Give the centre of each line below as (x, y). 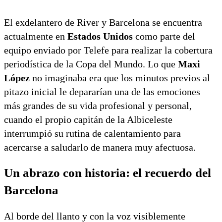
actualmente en (36, 36)
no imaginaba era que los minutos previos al (120, 78)
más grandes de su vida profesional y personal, (98, 105)
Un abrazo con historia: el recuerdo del (108, 173)
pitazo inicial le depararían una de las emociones (102, 91)
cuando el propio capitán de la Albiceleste (88, 119)
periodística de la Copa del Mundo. (75, 64)
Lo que (162, 64)
